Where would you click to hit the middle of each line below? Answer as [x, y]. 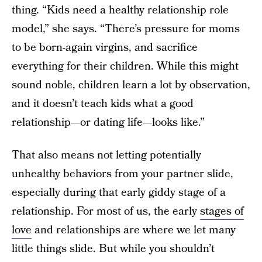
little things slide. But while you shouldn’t [113, 249]
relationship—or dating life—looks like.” [108, 123]
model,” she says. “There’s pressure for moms [126, 29]
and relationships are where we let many [134, 230]
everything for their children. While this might [125, 66]
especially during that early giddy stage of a [119, 193]
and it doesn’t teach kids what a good [103, 104]
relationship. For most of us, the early [106, 211]
